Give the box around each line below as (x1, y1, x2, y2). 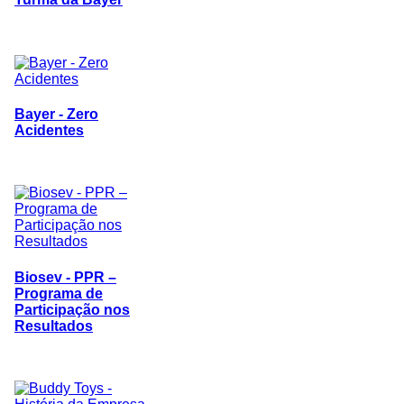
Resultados (14, 317, 93, 334)
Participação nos (14, 301, 130, 317)
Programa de (14, 285, 103, 301)
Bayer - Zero (14, 106, 98, 122)
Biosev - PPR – (14, 269, 116, 285)
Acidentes (14, 122, 84, 138)
